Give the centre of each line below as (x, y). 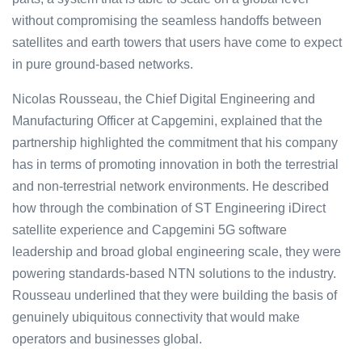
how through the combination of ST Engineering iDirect (169, 208)
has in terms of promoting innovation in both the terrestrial (175, 165)
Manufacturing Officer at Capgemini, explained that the (167, 121)
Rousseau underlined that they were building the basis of (175, 296)
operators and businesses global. (107, 339)
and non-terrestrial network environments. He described (170, 187)
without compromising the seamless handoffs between (167, 21)
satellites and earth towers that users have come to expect (177, 43)
